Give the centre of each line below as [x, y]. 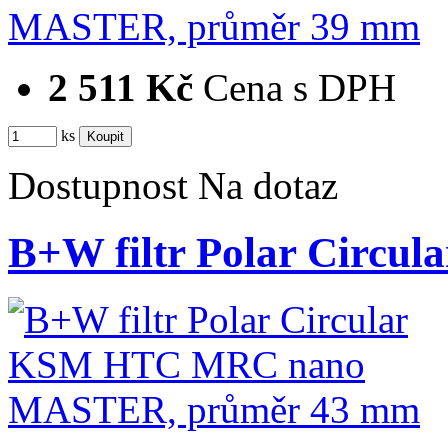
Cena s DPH [299, 87]
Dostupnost [98, 185]
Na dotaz [268, 185]
